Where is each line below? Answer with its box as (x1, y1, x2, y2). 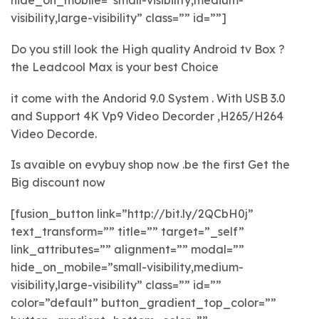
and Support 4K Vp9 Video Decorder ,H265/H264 (11, 108, 283, 123)
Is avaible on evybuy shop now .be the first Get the (11, 157, 290, 172)
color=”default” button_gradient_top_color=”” (11, 295, 276, 310)
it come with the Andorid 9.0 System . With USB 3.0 (11, 90, 286, 105)
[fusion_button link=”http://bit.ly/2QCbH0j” (11, 206, 253, 221)
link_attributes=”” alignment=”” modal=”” (11, 241, 244, 256)
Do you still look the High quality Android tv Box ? (11, 42, 285, 57)
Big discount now (11, 175, 105, 190)
